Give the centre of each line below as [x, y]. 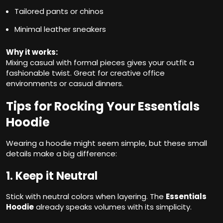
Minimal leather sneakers [60, 29]
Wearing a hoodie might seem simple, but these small [107, 143]
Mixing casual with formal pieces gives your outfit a [100, 63]
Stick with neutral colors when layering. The [86, 197]
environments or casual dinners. [65, 84]
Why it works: [32, 52]
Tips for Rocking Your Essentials [103, 107]
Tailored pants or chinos [59, 11]
